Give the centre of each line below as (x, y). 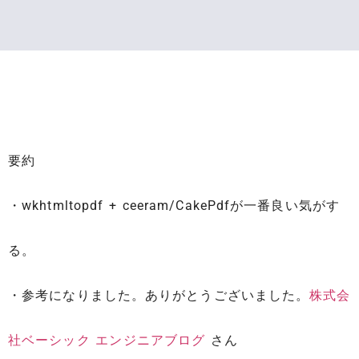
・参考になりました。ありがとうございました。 (159, 295)
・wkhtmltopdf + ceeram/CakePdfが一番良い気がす (174, 206)
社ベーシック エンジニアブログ (107, 340)
